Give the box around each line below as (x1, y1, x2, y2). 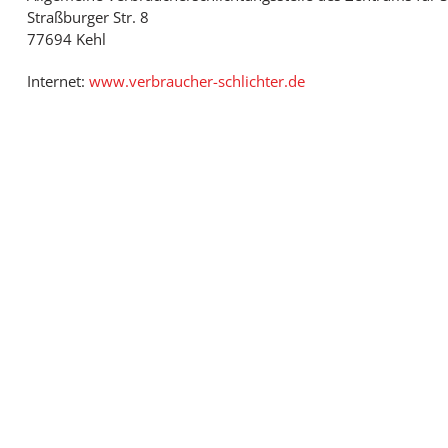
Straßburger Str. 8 (26, 7, 149, 27)
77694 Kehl (26, 29, 106, 49)
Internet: (26, 71, 89, 91)
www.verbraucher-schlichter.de (88, 71, 305, 91)
